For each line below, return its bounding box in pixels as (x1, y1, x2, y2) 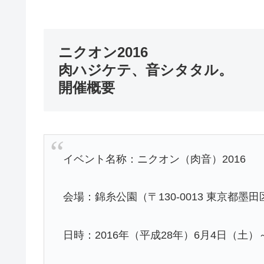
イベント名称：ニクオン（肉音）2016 (63, 153, 246, 165)
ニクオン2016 (58, 44, 148, 60)
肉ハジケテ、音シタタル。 (58, 61, 233, 78)
